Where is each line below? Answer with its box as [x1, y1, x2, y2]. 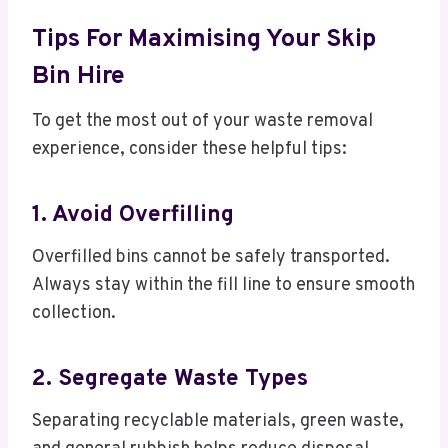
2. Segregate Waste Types [32, 364, 308, 394]
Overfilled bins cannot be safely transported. [32, 246, 390, 270]
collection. [32, 302, 116, 326]
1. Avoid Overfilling [32, 200, 234, 230]
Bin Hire [32, 60, 125, 93]
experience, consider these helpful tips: [32, 138, 347, 162]
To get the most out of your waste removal [32, 110, 373, 134]
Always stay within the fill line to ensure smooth [32, 274, 415, 298]
